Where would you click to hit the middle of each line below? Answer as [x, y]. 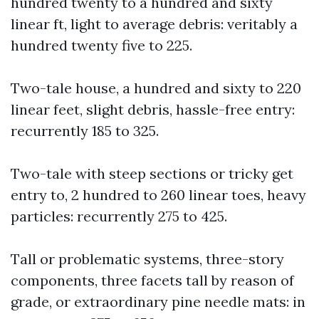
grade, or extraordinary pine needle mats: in [158, 302]
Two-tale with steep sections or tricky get [152, 173]
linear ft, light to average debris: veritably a [154, 24]
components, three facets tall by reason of [152, 280]
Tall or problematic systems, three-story [147, 259]
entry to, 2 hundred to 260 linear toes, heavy [158, 195]
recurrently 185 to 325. [85, 131]
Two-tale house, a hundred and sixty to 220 [156, 88]
